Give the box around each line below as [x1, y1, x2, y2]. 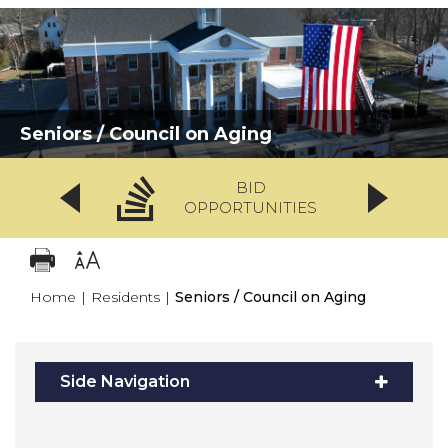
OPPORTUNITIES [184, 198, 318, 217]
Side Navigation [60, 371, 190, 391]
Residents [91, 287, 160, 306]
